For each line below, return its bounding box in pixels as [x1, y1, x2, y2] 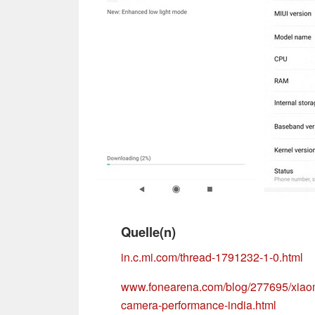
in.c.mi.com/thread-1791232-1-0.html [121, 248, 303, 265]
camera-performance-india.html [121, 296, 276, 313]
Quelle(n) [121, 221, 176, 241]
